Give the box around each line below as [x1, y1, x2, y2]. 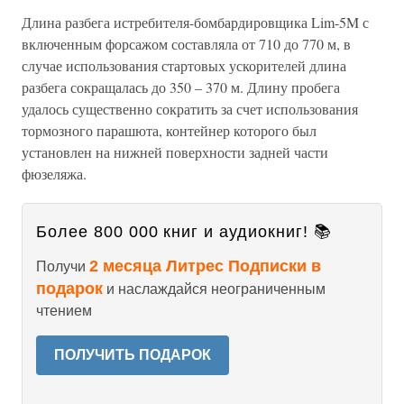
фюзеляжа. [22, 164, 87, 184]
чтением [36, 303, 92, 319]
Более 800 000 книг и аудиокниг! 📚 [36, 223, 332, 242]
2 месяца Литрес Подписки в [89, 257, 321, 276]
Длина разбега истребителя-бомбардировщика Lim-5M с [22, 13, 369, 32]
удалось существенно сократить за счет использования [22, 99, 358, 119]
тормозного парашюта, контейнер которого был [22, 121, 317, 141]
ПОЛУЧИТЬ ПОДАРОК [54, 347, 211, 363]
